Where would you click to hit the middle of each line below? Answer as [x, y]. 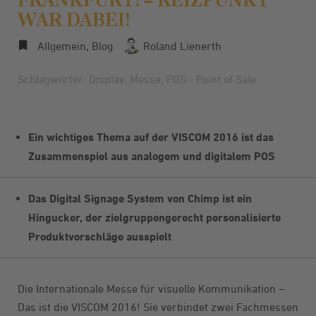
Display [107, 79]
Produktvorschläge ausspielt [100, 236]
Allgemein [62, 46]
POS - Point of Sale [211, 79]
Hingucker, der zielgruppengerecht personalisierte [154, 217]
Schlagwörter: [53, 79]
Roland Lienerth [181, 46]
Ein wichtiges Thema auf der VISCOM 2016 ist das [151, 137]
